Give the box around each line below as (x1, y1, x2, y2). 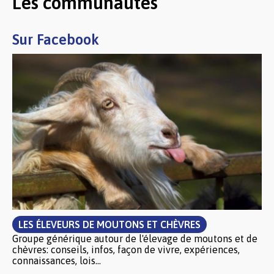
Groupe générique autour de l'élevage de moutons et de (12, 233, 257, 244)
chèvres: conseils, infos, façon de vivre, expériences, (12, 244, 240, 255)
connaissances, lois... (12, 255, 101, 266)
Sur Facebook (12, 31, 99, 48)
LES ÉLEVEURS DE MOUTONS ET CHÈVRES (18, 219, 201, 230)
